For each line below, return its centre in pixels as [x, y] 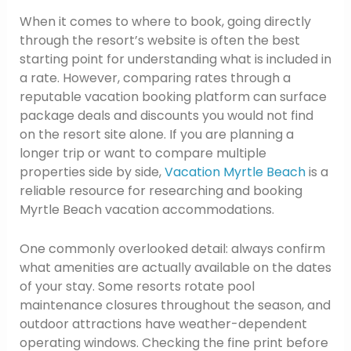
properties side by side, [92, 172]
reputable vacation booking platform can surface [173, 97]
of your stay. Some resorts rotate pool [137, 286]
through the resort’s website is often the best [159, 41]
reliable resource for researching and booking [161, 191]
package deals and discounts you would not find [166, 116]
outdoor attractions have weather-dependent [163, 324]
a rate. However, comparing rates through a [155, 78]
